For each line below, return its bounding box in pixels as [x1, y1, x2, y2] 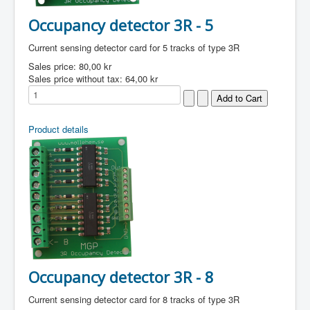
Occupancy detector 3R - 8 [28, 266, 214, 287]
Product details [28, 122, 89, 136]
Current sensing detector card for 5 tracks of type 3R [28, 41, 239, 54]
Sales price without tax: [28, 72, 125, 85]
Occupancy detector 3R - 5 [28, 15, 214, 35]
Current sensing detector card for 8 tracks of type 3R [28, 293, 239, 306]
